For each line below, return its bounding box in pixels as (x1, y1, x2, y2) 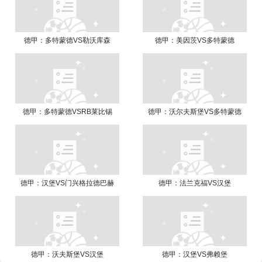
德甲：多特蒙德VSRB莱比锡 (22, 108, 112, 116)
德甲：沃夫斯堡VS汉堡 (31, 250, 104, 258)
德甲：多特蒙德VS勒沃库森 (24, 36, 111, 44)
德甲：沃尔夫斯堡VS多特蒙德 (148, 108, 242, 116)
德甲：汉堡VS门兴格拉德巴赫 (20, 179, 114, 187)
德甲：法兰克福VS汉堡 (158, 179, 231, 187)
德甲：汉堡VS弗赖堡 (162, 250, 227, 258)
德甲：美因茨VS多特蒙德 (155, 36, 235, 44)
